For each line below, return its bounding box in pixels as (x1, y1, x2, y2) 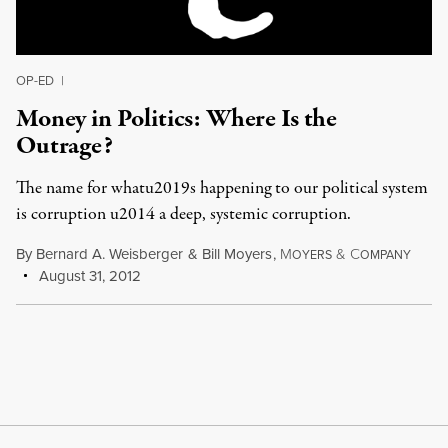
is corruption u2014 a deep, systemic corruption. (16, 202, 351, 227)
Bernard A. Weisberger (36, 243, 183, 265)
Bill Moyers (201, 243, 272, 265)
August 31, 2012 (35, 265, 142, 287)
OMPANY (359, 246, 411, 264)
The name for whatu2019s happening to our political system (16, 176, 428, 201)
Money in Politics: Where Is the (16, 101, 338, 137)
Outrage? (16, 128, 113, 164)
